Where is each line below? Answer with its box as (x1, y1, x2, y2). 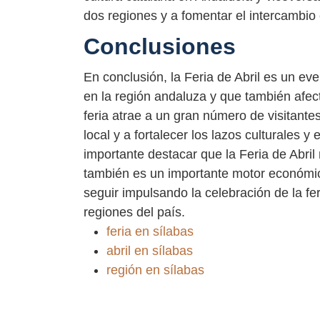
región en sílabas (106, 263, 204, 278)
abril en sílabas (106, 244, 193, 259)
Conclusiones (84, 33, 236, 59)
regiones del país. (84, 205, 185, 220)
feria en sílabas (106, 224, 194, 239)
